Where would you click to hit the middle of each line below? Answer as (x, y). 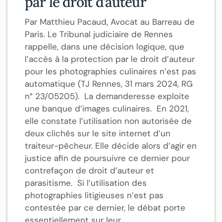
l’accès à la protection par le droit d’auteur (110, 59)
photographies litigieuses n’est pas (94, 195)
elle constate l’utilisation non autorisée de (108, 121)
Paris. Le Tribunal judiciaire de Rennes (99, 34)
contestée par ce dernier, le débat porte (105, 208)
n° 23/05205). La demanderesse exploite (107, 96)
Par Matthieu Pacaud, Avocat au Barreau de (110, 22)
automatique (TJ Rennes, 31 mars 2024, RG (109, 84)
